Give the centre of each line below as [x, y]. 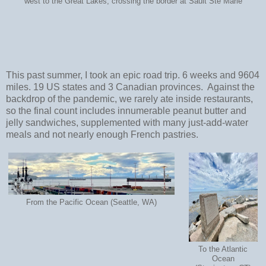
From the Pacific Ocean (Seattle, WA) [91, 202]
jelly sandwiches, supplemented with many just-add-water [127, 123]
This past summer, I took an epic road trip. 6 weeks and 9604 [133, 75]
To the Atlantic [223, 249]
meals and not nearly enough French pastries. [102, 135]
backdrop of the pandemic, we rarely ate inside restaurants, [129, 99]
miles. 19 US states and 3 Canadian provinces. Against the [130, 87]
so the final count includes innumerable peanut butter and [126, 111]
